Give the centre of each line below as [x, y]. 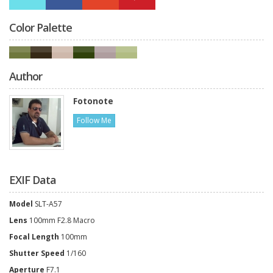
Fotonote [93, 101]
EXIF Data [33, 180]
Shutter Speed [38, 253]
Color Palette [41, 28]
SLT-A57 [48, 204]
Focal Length [35, 237]
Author [26, 76]
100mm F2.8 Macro [62, 221]
